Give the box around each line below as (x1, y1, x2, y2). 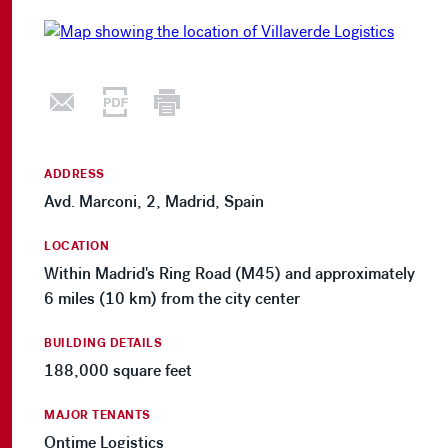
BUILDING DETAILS (44, 335, 162, 352)
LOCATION (44, 238, 109, 255)
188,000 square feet (44, 361, 192, 381)
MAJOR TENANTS (44, 407, 151, 424)
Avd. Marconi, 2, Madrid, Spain (44, 192, 264, 212)
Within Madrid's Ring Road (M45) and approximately (44, 264, 415, 284)
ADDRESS (44, 166, 105, 183)
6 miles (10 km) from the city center (44, 289, 300, 309)
